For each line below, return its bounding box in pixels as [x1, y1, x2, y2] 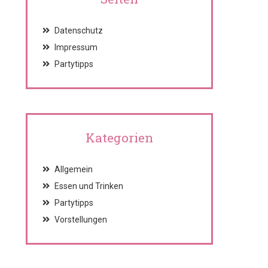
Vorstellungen [54, 215, 107, 224]
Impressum [54, 42, 98, 52]
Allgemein [54, 165, 93, 174]
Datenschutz [54, 26, 103, 35]
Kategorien [85, 129, 153, 146]
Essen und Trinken [54, 181, 123, 191]
